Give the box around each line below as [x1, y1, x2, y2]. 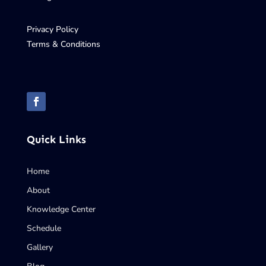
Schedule [26, 223, 61, 235]
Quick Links [26, 133, 86, 147]
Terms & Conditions [26, 39, 100, 50]
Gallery [26, 242, 53, 254]
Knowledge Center [26, 204, 96, 216]
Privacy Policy [26, 24, 78, 36]
